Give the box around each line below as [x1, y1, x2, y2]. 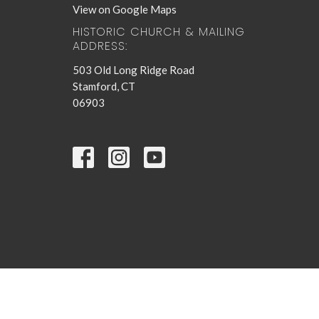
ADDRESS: [73, 38, 127, 55]
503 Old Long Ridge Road [73, 63, 194, 76]
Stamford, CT [73, 79, 135, 93]
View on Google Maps [73, 3, 177, 16]
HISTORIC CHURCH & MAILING [73, 23, 245, 41]
